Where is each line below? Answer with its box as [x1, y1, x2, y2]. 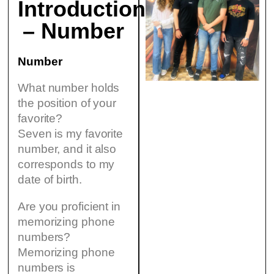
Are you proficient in [18, 199, 120, 213]
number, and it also [18, 143, 117, 156]
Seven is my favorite [18, 127, 123, 141]
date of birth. [18, 173, 82, 187]
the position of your [18, 97, 116, 110]
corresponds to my [18, 158, 115, 171]
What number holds [18, 81, 120, 95]
